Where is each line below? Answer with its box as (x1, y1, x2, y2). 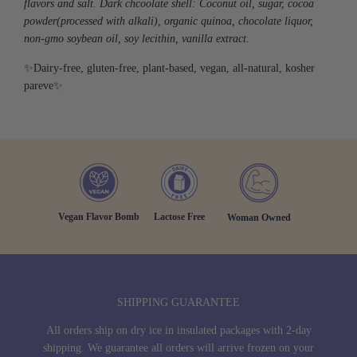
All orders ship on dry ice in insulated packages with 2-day (45, 324, 312, 336)
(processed (57, 14, 103, 27)
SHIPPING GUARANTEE (117, 296, 240, 308)
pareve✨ (24, 79, 63, 92)
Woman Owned (227, 211, 291, 223)
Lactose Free (154, 210, 205, 222)
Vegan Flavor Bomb (58, 210, 139, 222)
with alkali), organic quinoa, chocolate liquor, (103, 14, 313, 27)
